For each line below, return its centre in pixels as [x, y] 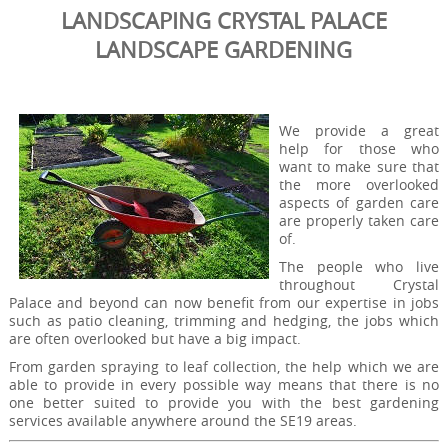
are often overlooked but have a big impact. [154, 339]
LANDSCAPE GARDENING [224, 50]
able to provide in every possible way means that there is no [224, 384]
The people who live [359, 267]
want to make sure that [359, 167]
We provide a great [359, 131]
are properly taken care [359, 221]
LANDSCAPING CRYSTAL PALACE [223, 21]
